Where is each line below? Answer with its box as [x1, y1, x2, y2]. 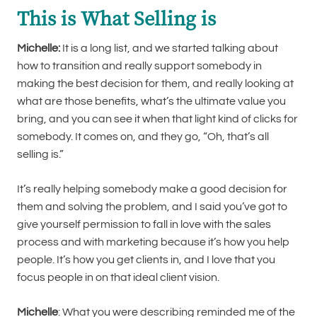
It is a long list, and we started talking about [60, 42, 278, 54]
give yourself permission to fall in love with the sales [17, 219, 271, 230]
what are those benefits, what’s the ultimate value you [17, 96, 286, 107]
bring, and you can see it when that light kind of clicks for [17, 113, 298, 125]
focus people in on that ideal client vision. [17, 272, 219, 283]
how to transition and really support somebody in [17, 60, 262, 71]
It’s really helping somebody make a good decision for [17, 183, 287, 195]
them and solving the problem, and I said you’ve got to [17, 201, 287, 212]
